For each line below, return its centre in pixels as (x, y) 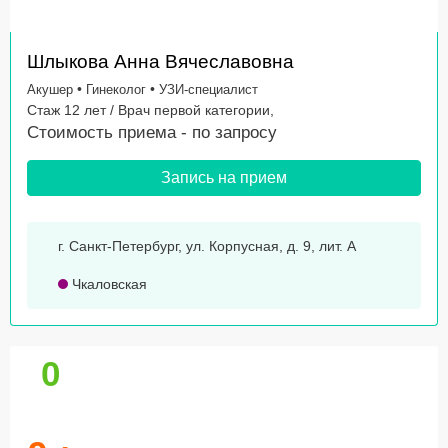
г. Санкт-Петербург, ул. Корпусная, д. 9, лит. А (207, 246)
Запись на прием (224, 178)
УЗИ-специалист (208, 90)
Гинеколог (116, 90)
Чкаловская (107, 284)
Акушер (50, 90)
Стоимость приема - (109, 133)
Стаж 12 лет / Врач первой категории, (150, 110)
